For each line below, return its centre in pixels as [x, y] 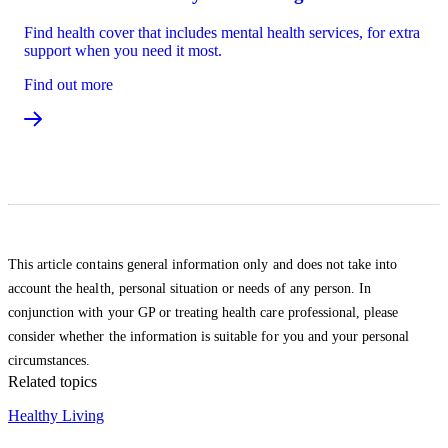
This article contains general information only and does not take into [203, 265]
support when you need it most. [123, 51]
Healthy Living [56, 416]
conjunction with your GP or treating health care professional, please [203, 313]
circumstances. [49, 361]
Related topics [52, 382]
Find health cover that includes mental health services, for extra [222, 33]
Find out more [68, 85]
